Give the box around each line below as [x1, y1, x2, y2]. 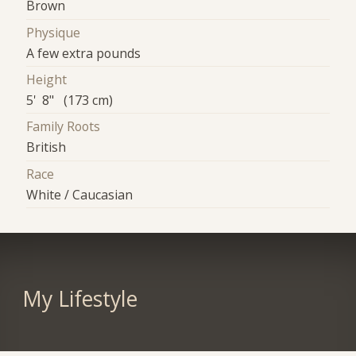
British [26, 138, 67, 157]
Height [26, 71, 68, 89]
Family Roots [26, 118, 101, 136]
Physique [26, 23, 81, 41]
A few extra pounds [26, 44, 141, 62]
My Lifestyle [21, 284, 137, 314]
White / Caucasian [26, 185, 133, 203]
